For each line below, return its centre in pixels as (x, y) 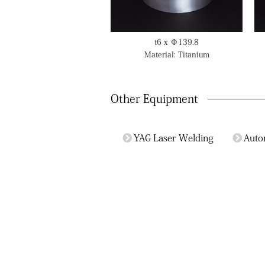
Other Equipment (154, 98)
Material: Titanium (177, 54)
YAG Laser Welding (174, 138)
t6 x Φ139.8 (177, 42)
